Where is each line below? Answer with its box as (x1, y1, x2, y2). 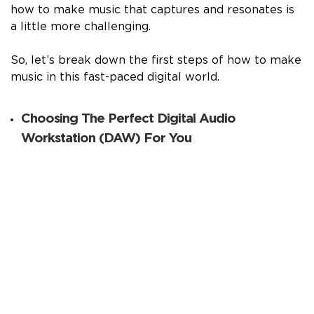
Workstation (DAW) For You (21, 131, 191, 145)
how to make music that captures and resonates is (11, 4, 294, 16)
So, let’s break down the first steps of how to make (11, 55, 301, 67)
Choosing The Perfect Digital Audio (21, 111, 235, 125)
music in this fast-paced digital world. (11, 71, 219, 83)
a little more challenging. (11, 21, 151, 33)
